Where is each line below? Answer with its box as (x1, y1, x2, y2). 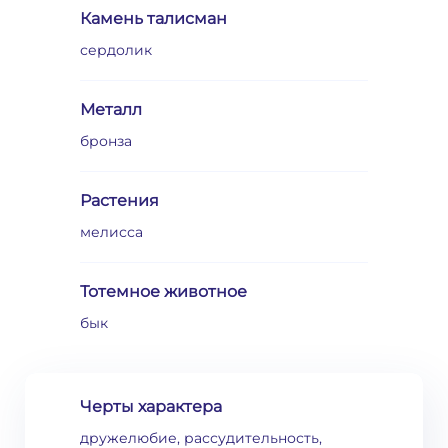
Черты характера (80, 397, 222, 416)
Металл (80, 100, 142, 119)
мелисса (80, 223, 143, 241)
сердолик (80, 41, 152, 59)
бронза (80, 132, 132, 150)
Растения (80, 191, 159, 210)
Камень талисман (80, 9, 227, 28)
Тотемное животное (80, 282, 247, 301)
